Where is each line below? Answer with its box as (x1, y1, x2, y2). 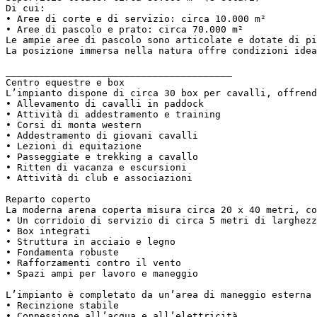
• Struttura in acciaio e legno (6, 236, 187, 247)
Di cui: (6, 2, 57, 13)
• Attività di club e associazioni (6, 172, 204, 183)
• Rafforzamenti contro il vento (6, 257, 192, 268)
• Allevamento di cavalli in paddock (6, 98, 215, 109)
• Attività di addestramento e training (6, 108, 232, 120)
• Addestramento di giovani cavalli (6, 129, 209, 141)
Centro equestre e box (6, 76, 136, 88)
